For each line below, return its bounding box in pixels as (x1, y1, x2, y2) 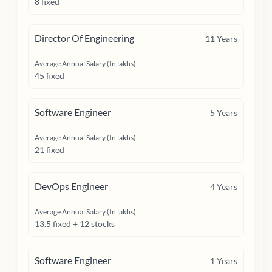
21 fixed (35, 144, 64, 155)
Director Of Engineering (35, 32, 134, 44)
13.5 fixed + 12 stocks (35, 219, 115, 229)
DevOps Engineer (35, 180, 108, 192)
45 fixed (35, 70, 64, 81)
